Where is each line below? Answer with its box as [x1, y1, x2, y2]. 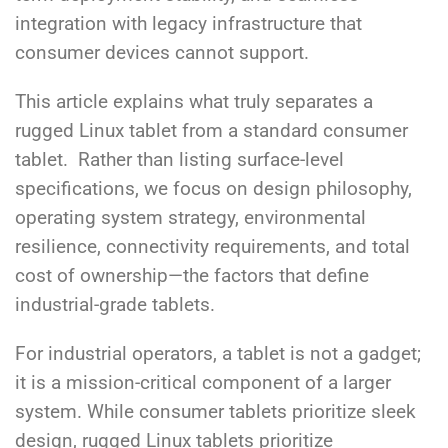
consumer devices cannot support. [15, 42, 309, 65]
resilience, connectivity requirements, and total [15, 236, 410, 259]
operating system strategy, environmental [15, 207, 366, 230]
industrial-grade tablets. [15, 294, 215, 317]
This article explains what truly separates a [15, 91, 373, 114]
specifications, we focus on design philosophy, [15, 178, 412, 201]
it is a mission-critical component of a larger [15, 372, 391, 395]
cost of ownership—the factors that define [15, 265, 369, 288]
